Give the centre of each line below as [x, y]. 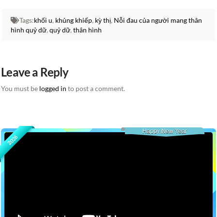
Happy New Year [164, 131]
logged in [53, 88]
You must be [20, 88]
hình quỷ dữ [28, 30]
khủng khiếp [73, 20]
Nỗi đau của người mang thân [158, 20]
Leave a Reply [35, 72]
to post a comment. [96, 88]
